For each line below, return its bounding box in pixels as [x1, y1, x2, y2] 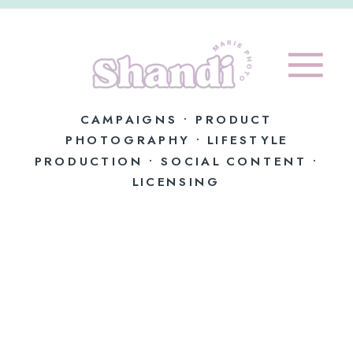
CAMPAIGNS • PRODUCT [80, 110, 273, 128]
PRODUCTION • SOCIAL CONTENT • [34, 152, 319, 170]
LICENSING [132, 173, 221, 191]
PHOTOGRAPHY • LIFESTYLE [65, 131, 288, 149]
